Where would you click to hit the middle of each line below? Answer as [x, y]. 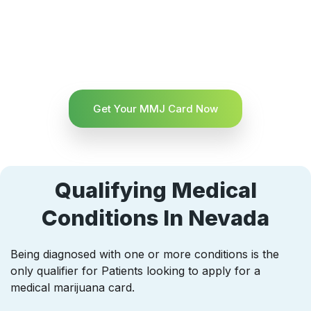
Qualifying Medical [155, 190]
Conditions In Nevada [155, 217]
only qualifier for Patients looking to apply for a [135, 270]
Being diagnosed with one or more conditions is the [145, 254]
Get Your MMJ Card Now [155, 108]
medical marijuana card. [73, 287]
